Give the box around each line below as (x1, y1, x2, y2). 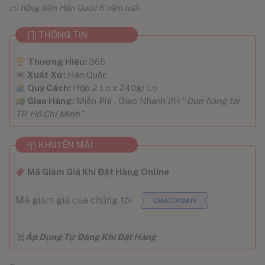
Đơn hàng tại (186, 96, 240, 106)
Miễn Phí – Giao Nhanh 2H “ (76, 96, 187, 106)
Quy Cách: (27, 83, 73, 93)
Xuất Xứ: (27, 70, 68, 80)
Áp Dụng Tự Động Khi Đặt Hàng (25, 232, 157, 242)
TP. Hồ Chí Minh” (15, 109, 83, 119)
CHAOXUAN (153, 196, 196, 205)
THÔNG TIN (36, 30, 88, 40)
